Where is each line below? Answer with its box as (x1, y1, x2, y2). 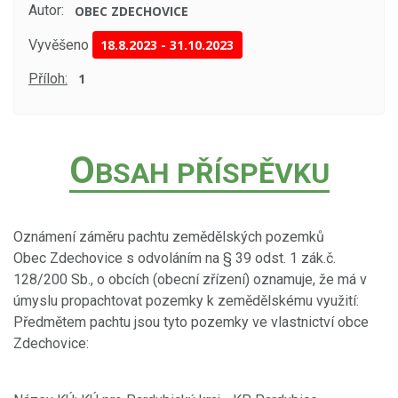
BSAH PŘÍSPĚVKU (94, 155, 330, 190)
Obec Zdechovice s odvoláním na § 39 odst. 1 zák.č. (13, 249, 336, 267)
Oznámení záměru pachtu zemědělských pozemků (13, 227, 324, 245)
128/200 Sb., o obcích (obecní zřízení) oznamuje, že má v (13, 270, 367, 288)
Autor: (28, 2, 64, 20)
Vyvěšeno (28, 36, 89, 53)
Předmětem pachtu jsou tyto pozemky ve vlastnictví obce (13, 313, 369, 330)
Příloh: (28, 70, 68, 88)
